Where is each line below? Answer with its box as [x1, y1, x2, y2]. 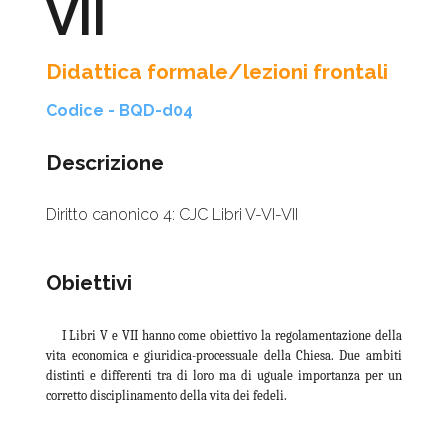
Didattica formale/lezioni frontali [46, 59, 389, 85]
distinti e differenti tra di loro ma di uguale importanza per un [46, 368, 402, 384]
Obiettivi [46, 270, 133, 296]
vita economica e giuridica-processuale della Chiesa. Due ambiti [46, 348, 402, 364]
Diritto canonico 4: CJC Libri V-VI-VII [46, 205, 299, 225]
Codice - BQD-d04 [46, 101, 194, 121]
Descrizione [46, 150, 165, 176]
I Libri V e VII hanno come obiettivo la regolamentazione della [61, 328, 402, 344]
